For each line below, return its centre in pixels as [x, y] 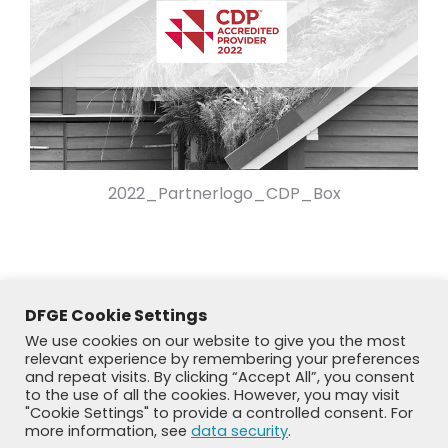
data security [239, 431]
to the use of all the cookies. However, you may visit [212, 395]
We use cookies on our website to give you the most [215, 341]
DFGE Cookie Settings [116, 315]
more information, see [108, 431]
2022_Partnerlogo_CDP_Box [224, 193]
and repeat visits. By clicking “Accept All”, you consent [220, 377]
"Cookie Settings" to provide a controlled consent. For [219, 413]
